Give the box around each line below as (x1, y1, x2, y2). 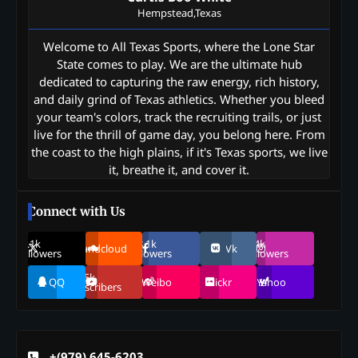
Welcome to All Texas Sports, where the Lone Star (43, 38, 315, 55)
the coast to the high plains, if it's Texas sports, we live (30, 144, 328, 161)
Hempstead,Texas (137, 6, 221, 21)
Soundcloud (69, 241, 127, 257)
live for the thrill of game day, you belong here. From (33, 126, 325, 143)
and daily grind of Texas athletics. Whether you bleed (34, 91, 324, 108)
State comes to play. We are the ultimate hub (56, 56, 302, 73)
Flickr (206, 275, 232, 290)
